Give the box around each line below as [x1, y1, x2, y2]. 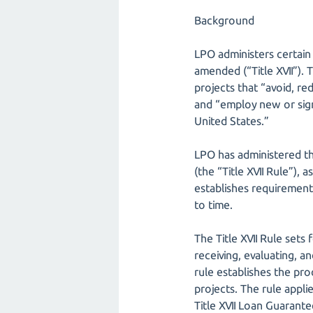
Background [194, 14, 254, 27]
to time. [194, 198, 233, 211]
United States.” [194, 115, 271, 127]
